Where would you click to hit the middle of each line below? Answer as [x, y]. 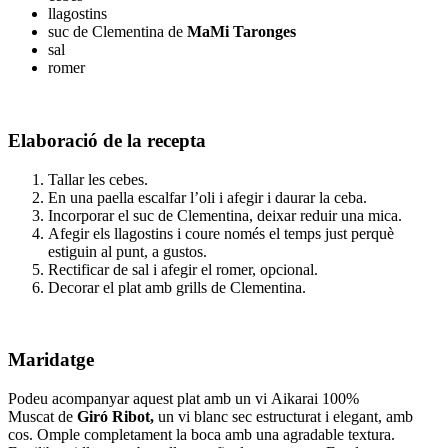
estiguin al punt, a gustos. [127, 251]
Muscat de [42, 416]
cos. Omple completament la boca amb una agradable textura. [201, 434]
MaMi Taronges [241, 32]
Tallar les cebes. [98, 179]
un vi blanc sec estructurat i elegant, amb [285, 416]
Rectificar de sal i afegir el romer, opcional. [183, 269]
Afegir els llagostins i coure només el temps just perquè [221, 233]
